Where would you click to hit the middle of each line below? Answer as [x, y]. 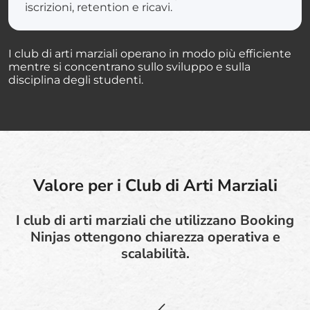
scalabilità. [155, 253]
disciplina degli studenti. [76, 80]
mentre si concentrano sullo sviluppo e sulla [129, 66]
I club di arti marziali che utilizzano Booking [155, 220]
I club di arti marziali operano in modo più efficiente [150, 53]
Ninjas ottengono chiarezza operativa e [155, 237]
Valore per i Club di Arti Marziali [155, 185]
